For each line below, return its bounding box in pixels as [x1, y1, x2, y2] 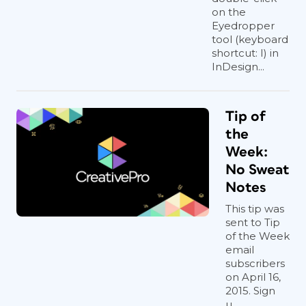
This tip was [225, 201, 284, 215]
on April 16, [225, 270, 281, 283]
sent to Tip [225, 215, 280, 229]
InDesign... [212, 59, 264, 73]
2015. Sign [225, 283, 275, 297]
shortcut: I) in [212, 46, 279, 59]
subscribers [225, 256, 285, 270]
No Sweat [225, 162, 290, 177]
